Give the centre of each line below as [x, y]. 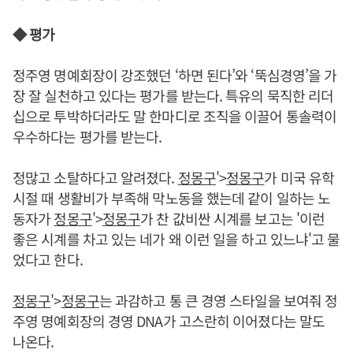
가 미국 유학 [299, 177]
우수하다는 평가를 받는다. [87, 136]
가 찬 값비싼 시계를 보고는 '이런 [233, 218]
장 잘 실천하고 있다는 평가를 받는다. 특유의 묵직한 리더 [173, 95]
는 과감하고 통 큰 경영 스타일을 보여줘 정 [218, 300]
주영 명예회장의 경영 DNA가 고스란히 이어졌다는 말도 [169, 320]
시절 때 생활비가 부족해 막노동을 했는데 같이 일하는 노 [172, 197]
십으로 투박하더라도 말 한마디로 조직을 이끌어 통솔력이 [175, 115]
